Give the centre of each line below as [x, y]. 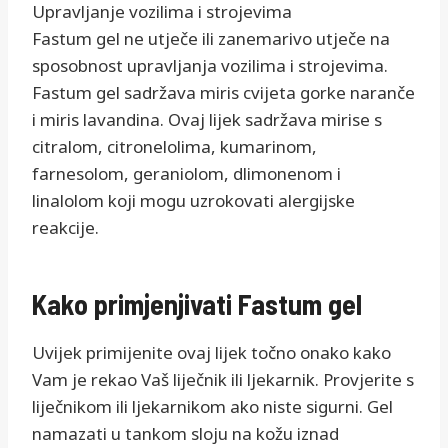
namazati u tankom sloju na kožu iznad [185, 434]
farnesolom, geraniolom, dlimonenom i [186, 174]
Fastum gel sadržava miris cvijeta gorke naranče [223, 93]
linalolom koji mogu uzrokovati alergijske [193, 201]
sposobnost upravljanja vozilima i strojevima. [210, 66]
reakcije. [65, 228]
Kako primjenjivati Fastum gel [197, 304]
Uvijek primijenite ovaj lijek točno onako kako [211, 353]
